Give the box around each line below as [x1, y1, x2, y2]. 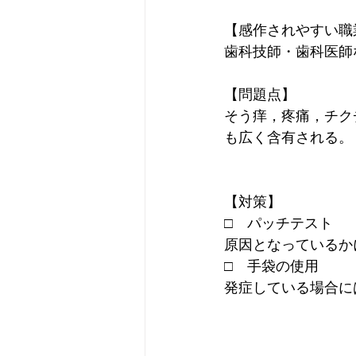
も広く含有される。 [224, 130, 353, 145]
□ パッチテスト [224, 215, 333, 231]
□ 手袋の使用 [224, 258, 319, 274]
